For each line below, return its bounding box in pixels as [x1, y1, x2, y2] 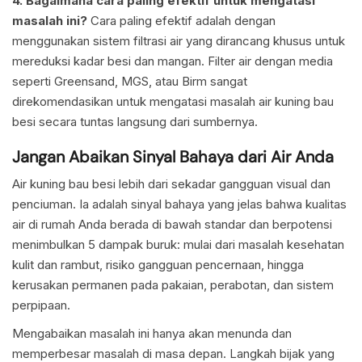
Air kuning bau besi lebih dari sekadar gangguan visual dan [12, 176, 330, 192]
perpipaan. [12, 297, 70, 314]
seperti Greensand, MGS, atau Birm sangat [12, 74, 247, 90]
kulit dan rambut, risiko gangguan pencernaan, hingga [12, 257, 304, 273]
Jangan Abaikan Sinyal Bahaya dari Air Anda [12, 145, 334, 167]
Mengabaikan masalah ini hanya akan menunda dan [12, 326, 292, 342]
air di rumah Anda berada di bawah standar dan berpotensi [12, 217, 332, 233]
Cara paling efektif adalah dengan [87, 13, 276, 29]
